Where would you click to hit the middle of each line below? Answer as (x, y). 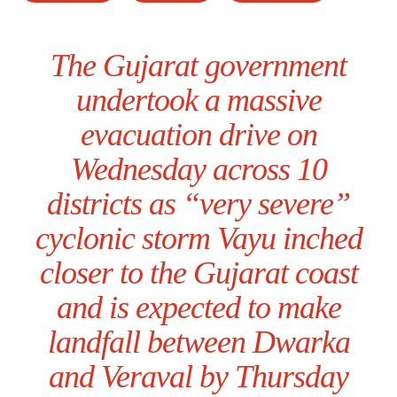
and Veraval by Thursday (198, 377)
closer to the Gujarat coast (198, 273)
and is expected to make (198, 308)
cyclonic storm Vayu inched (198, 239)
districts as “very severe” (198, 204)
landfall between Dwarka (198, 343)
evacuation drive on (198, 135)
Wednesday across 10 (198, 170)
